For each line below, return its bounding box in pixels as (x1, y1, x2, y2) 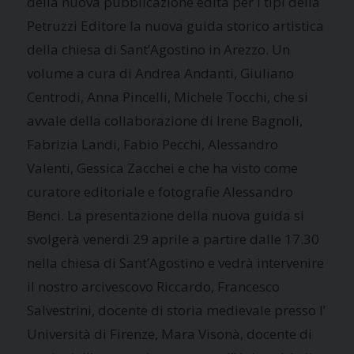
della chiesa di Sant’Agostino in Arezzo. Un (27, 40, 291, 58)
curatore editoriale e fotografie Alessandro (27, 182, 294, 201)
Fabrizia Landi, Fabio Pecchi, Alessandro (27, 134, 279, 153)
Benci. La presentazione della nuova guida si (27, 205, 305, 224)
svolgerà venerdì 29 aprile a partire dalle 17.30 (27, 229, 320, 248)
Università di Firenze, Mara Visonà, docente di (27, 324, 313, 343)
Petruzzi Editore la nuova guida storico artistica (27, 16, 325, 35)
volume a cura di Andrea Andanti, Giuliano (27, 63, 295, 82)
